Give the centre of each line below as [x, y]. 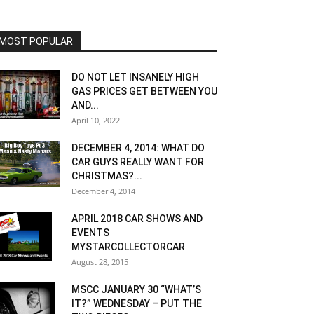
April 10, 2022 [96, 120]
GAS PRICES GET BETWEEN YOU [144, 91]
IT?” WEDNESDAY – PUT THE [137, 303]
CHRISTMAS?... [107, 176]
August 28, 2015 [100, 262]
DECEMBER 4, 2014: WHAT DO [138, 148]
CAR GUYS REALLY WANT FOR [138, 162]
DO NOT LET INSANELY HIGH [135, 77]
